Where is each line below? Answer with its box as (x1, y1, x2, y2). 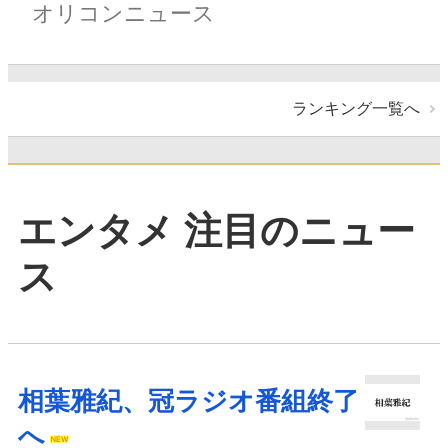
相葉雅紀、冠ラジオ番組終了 (18, 387, 359, 417)
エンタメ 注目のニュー (18, 209, 415, 252)
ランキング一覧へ (292, 100, 420, 118)
